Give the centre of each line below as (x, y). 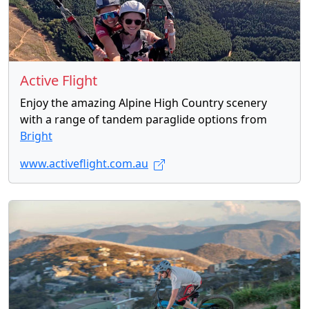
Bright (36, 136)
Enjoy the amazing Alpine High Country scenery (143, 103)
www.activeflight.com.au (84, 164)
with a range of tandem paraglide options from (143, 120)
